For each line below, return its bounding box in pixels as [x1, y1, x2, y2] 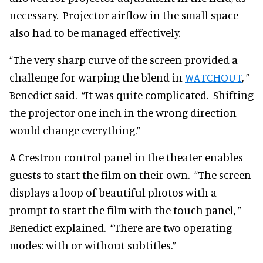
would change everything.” [9, 123, 140, 137]
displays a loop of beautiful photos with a [9, 185, 217, 199]
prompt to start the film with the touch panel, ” [9, 203, 241, 217]
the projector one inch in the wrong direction [9, 105, 237, 119]
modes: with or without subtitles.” [9, 238, 176, 252]
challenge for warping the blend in [9, 70, 185, 84]
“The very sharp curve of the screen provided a [9, 52, 238, 66]
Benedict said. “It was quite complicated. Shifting [9, 87, 254, 102]
